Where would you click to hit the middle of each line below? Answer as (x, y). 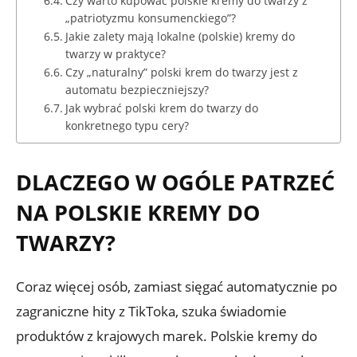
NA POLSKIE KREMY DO (138, 212)
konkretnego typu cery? (127, 125)
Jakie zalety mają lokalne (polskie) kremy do (180, 36)
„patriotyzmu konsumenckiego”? (150, 18)
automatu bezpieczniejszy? (137, 89)
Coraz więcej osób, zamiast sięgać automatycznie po (177, 286)
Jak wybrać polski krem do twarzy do (161, 108)
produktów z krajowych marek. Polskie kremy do (167, 335)
